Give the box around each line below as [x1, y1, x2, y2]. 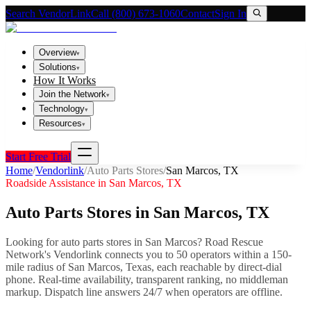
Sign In [215, 8, 246, 19]
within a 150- [230, 248, 292, 260]
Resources [39, 118, 82, 128]
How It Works [33, 74, 96, 86]
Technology [39, 103, 85, 114]
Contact [180, 8, 215, 19]
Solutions [39, 62, 76, 72]
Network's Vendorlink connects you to [6, 248, 176, 260]
